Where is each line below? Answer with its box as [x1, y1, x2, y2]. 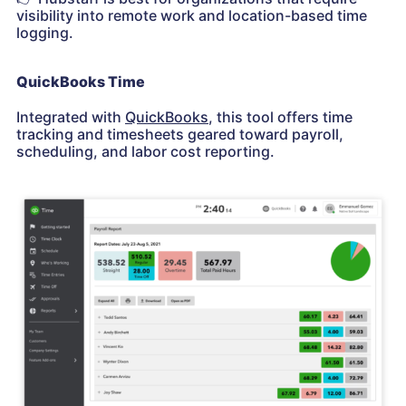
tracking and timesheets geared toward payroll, [16, 125, 343, 144]
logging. [16, 24, 73, 43]
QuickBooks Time [16, 72, 145, 92]
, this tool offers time [208, 108, 353, 127]
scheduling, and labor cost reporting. [16, 142, 275, 161]
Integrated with [16, 108, 125, 127]
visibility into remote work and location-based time [16, 6, 367, 25]
